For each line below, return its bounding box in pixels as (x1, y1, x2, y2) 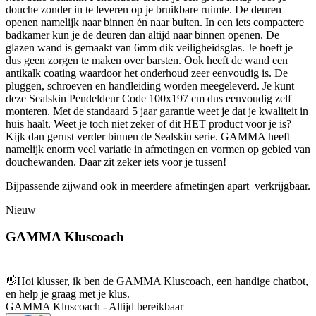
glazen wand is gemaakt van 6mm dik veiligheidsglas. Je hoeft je (6, 41, 293, 54)
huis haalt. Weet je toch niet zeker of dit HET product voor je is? (6, 117, 291, 130)
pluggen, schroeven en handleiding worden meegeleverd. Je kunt (6, 79, 294, 92)
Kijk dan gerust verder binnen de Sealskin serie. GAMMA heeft (6, 130, 290, 142)
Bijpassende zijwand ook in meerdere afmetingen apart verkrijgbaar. (6, 179, 310, 192)
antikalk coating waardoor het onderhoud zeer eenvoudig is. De (6, 66, 288, 79)
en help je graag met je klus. (6, 288, 130, 300)
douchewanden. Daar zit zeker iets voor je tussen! (6, 155, 226, 168)
